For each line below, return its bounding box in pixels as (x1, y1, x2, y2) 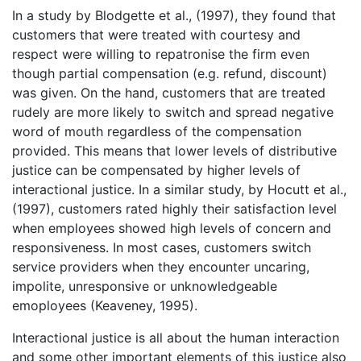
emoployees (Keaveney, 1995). (12, 297, 197, 313)
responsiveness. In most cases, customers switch (12, 239, 311, 255)
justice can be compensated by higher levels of (12, 161, 301, 178)
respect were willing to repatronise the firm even (12, 45, 309, 62)
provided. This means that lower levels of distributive (12, 142, 337, 159)
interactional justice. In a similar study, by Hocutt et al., (12, 180, 346, 197)
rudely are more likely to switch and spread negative (12, 103, 334, 120)
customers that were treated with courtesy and (12, 26, 301, 43)
